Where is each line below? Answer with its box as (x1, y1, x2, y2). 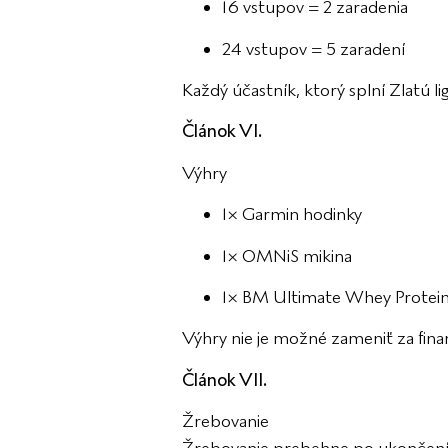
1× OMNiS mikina (222, 244, 352, 267)
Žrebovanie (182, 410, 269, 433)
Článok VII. (182, 368, 267, 391)
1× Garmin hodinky (222, 203, 362, 226)
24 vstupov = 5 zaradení (222, 37, 405, 60)
